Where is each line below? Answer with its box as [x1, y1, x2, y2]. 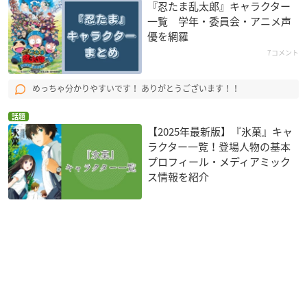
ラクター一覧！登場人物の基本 [147, 138, 291, 154]
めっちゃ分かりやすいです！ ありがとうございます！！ [32, 82, 240, 95]
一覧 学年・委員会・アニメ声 [147, 14, 292, 29]
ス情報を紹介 [147, 169, 210, 184]
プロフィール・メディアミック [147, 153, 291, 169]
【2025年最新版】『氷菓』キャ [147, 123, 293, 139]
